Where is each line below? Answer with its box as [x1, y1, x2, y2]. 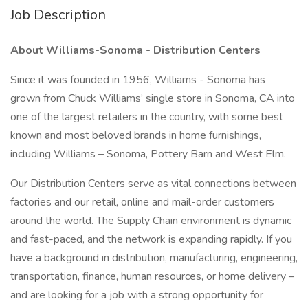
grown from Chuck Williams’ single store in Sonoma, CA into [10, 91, 295, 106]
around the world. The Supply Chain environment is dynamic [10, 213, 291, 228]
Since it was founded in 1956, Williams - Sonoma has [10, 72, 265, 87]
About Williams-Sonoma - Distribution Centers [10, 43, 261, 58]
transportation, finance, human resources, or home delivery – [10, 269, 294, 284]
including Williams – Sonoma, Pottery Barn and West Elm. [10, 146, 286, 162]
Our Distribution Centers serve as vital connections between [10, 176, 296, 191]
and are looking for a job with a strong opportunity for [10, 287, 263, 302]
